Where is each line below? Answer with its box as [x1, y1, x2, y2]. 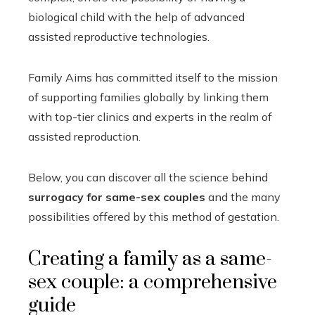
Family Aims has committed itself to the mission [28, 70, 278, 84]
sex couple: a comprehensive [28, 270, 277, 295]
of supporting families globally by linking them [28, 90, 269, 104]
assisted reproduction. [28, 129, 141, 143]
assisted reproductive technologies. [28, 30, 210, 44]
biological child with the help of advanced [28, 10, 245, 24]
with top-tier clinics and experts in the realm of [28, 110, 272, 124]
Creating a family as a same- [28, 247, 272, 271]
